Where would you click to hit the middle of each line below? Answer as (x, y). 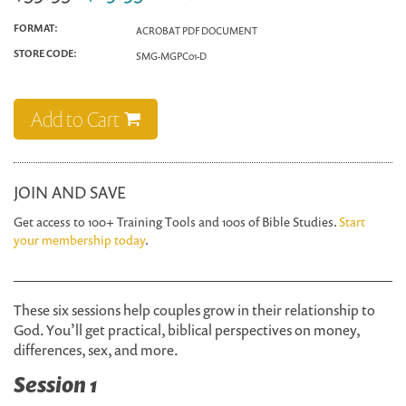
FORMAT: (36, 28)
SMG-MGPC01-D (171, 55)
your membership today (79, 240)
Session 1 (56, 384)
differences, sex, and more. (96, 350)
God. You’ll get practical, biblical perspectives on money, (187, 330)
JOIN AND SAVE (70, 192)
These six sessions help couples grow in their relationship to (194, 310)
